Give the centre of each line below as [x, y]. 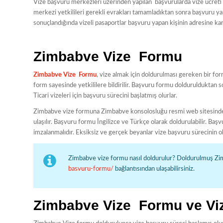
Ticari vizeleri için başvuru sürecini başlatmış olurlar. [105, 96]
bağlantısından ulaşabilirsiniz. [154, 169]
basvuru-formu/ [91, 169]
